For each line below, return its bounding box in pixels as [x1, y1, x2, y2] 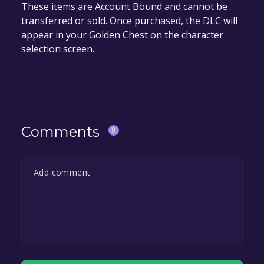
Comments [21, 123, 100, 141]
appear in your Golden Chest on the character [21, 28, 223, 42]
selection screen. [21, 42, 94, 56]
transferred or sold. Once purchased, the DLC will [21, 14, 237, 28]
